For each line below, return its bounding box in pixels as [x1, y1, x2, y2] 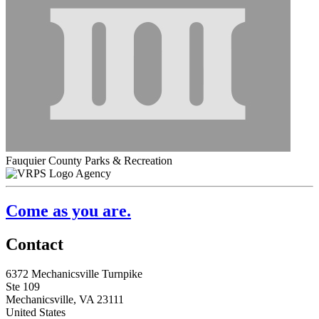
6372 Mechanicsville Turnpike [6, 268, 142, 281]
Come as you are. [6, 201, 131, 220]
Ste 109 [6, 281, 40, 293]
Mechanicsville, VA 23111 [6, 293, 124, 306]
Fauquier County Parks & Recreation [6, 154, 172, 167]
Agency [75, 167, 111, 179]
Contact [6, 234, 63, 253]
